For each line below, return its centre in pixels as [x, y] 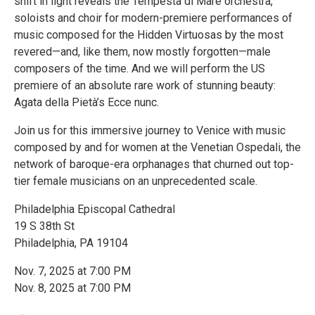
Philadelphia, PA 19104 [71, 243]
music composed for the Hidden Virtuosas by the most [149, 35]
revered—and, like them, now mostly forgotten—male [142, 52]
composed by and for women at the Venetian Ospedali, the [157, 147]
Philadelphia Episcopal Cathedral [95, 209]
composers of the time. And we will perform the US [140, 69]
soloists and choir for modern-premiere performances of [153, 18]
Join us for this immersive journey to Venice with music [150, 130]
